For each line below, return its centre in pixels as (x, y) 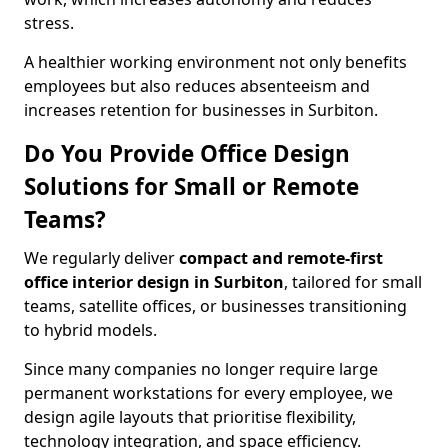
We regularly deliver (101, 258)
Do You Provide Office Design (187, 153)
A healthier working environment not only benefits (215, 62)
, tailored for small (353, 282)
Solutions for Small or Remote (191, 186)
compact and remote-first (281, 258)
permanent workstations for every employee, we (208, 393)
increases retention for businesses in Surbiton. (201, 110)
